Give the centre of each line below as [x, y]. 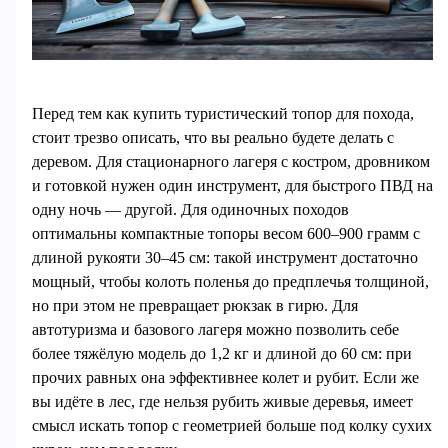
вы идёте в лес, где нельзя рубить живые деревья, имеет [222, 401]
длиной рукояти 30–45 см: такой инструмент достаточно [224, 257]
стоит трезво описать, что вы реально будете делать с [212, 137]
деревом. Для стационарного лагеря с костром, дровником [230, 161]
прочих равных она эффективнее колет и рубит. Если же [225, 377]
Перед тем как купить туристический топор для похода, [222, 113]
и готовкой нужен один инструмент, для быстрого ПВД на [232, 185]
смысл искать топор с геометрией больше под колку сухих [231, 425]
